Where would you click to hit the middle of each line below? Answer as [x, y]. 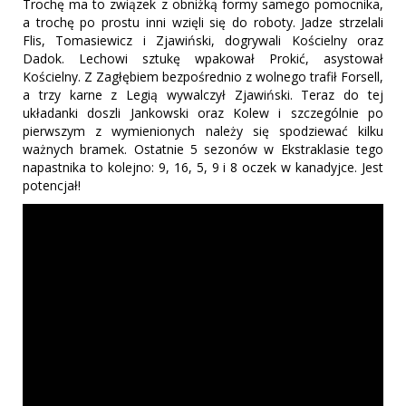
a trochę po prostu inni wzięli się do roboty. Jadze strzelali [203, 23]
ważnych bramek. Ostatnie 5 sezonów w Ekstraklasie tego [203, 150]
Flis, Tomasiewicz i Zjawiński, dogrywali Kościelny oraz [203, 41]
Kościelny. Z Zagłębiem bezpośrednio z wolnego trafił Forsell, [203, 77]
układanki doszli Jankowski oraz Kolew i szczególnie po [203, 113]
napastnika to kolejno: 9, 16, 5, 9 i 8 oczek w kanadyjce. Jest [203, 168]
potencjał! [52, 186]
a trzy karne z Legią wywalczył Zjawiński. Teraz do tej [203, 95]
